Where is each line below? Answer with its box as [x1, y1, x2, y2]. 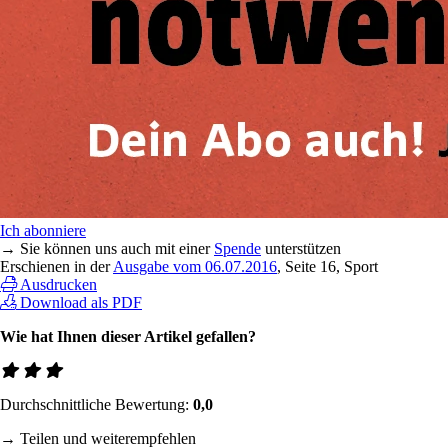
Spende [214, 239, 261, 257]
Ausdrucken [20, 275, 97, 293]
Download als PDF [20, 293, 142, 311]
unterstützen [261, 239, 341, 257]
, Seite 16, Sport [277, 257, 378, 275]
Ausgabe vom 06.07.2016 [113, 257, 277, 275]
